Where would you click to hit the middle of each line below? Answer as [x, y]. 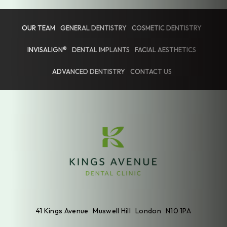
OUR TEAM [39, 28]
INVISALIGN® [47, 49]
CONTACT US [151, 71]
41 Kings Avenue [62, 211]
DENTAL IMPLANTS [101, 49]
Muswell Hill [112, 211]
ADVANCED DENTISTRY [88, 71]
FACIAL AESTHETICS [165, 49]
